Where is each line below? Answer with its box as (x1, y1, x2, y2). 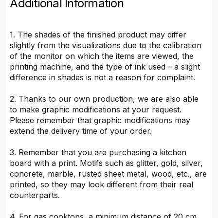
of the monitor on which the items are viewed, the (10, 51, 194, 61)
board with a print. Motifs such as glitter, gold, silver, (10, 158, 203, 168)
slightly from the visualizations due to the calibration (10, 40, 202, 51)
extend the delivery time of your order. (10, 126, 152, 136)
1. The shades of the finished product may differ (10, 30, 187, 40)
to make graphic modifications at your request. (10, 105, 182, 115)
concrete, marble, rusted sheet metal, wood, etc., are (10, 169, 207, 179)
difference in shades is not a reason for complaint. (10, 73, 196, 83)
